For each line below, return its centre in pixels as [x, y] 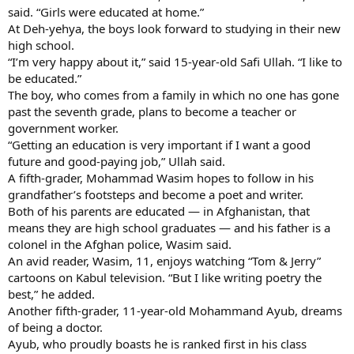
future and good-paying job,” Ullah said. [117, 161]
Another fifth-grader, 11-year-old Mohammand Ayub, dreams [175, 310]
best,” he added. [51, 294]
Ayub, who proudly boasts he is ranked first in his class [157, 343]
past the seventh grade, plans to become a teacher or [152, 111]
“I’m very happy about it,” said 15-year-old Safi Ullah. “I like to [175, 61]
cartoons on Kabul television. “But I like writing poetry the [165, 277]
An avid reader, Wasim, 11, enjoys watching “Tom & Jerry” [164, 260]
